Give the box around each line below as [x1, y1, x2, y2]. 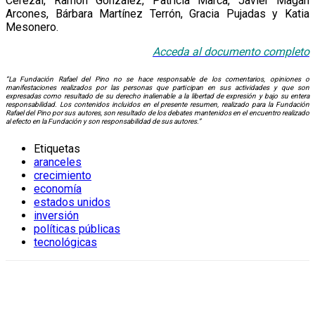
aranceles [34, 155, 82, 169]
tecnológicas [34, 235, 97, 249]
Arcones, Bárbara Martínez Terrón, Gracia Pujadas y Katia [6, 7, 309, 21]
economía [34, 181, 82, 195]
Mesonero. [6, 20, 58, 34]
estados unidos [34, 195, 110, 209]
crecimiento [34, 168, 91, 182]
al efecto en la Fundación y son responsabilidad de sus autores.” [6, 117, 201, 125]
